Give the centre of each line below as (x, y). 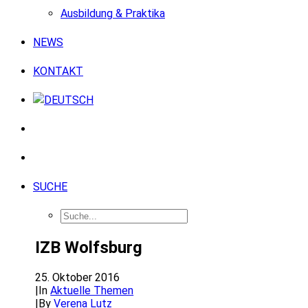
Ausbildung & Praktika (113, 13)
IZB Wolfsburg (89, 247)
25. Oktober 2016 (78, 277)
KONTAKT (58, 71)
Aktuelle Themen (92, 290)
